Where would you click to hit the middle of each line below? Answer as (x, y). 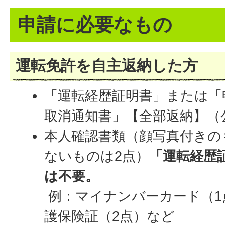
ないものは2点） (97, 156)
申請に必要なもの (95, 25)
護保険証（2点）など (110, 216)
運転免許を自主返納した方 (107, 66)
